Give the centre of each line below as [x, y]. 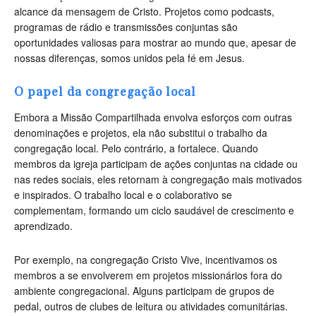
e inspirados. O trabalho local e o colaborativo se [123, 195]
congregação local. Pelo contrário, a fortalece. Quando [136, 148]
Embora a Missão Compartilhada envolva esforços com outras [153, 117]
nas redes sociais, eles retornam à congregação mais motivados [158, 180]
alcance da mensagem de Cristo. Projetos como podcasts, [144, 12]
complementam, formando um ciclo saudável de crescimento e [154, 211]
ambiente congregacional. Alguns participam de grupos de [144, 291]
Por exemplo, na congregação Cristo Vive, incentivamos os [146, 260]
